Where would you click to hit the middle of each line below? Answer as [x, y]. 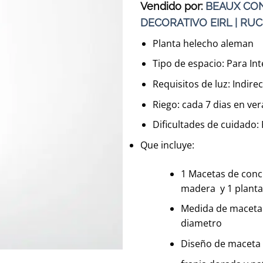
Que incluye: [167, 145]
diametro [201, 223]
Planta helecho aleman [203, 43]
